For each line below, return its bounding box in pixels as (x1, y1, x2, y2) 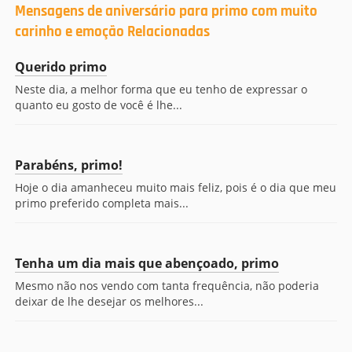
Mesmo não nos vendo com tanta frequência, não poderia (15, 278, 319, 293)
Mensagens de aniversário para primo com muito (15, 2, 317, 21)
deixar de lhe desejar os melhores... (15, 294, 203, 309)
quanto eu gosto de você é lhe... (15, 97, 182, 112)
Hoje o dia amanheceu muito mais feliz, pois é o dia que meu (15, 180, 336, 195)
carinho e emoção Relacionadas (15, 22, 210, 42)
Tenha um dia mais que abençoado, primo (15, 255, 279, 272)
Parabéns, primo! (15, 156, 123, 174)
